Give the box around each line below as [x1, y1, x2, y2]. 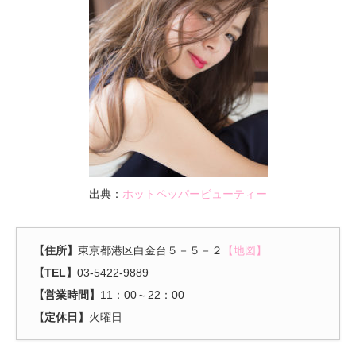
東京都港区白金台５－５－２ [78, 244, 222, 257]
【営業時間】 [33, 288, 100, 302]
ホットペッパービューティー [122, 188, 267, 201]
